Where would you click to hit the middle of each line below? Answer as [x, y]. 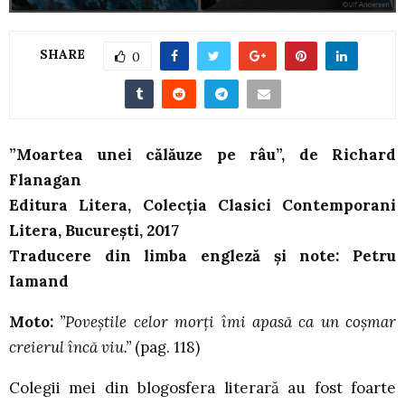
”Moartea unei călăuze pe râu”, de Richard [202, 155]
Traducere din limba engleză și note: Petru [202, 256]
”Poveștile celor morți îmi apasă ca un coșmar [228, 322]
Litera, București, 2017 [94, 231]
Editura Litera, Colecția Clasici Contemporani [202, 206]
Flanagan [45, 180]
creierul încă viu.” [72, 348]
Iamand [39, 282]
